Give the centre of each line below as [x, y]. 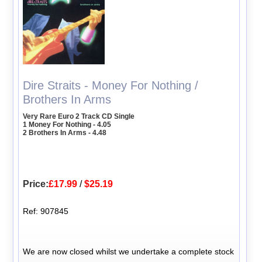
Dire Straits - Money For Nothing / [111, 85]
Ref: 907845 [46, 211]
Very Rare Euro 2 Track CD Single [79, 116]
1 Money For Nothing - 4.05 [67, 124]
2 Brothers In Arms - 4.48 [65, 132]
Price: [36, 184]
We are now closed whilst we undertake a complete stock [129, 251]
